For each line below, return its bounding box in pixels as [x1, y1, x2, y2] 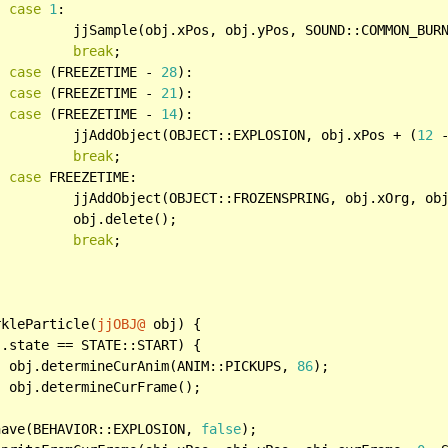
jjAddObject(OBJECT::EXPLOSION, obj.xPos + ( [73, 126, 418, 143]
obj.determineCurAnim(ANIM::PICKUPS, [9, 357, 298, 374]
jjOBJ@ [97, 315, 146, 332]
